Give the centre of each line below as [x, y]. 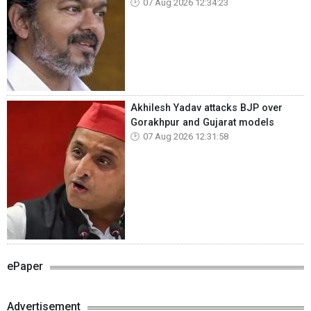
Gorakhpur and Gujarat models [202, 122]
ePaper [25, 266]
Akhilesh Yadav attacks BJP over [207, 108]
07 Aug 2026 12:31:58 [186, 136]
